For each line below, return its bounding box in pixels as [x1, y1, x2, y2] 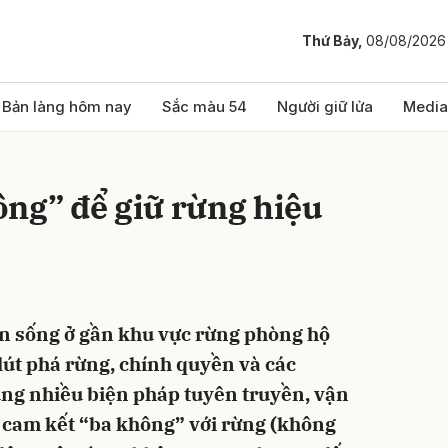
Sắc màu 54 [162, 97, 247, 116]
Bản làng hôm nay [2, 97, 132, 116]
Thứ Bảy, [302, 32, 366, 50]
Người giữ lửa [277, 97, 373, 116]
